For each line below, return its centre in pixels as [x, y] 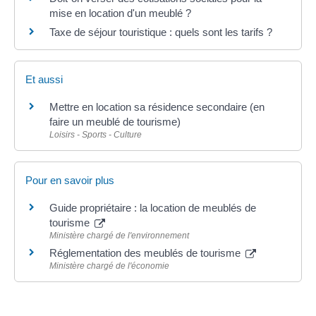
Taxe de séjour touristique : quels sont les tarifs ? [161, 32]
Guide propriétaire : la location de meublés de [153, 208]
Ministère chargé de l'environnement [119, 236]
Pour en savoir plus [70, 181]
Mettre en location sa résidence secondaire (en [157, 107]
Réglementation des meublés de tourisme [146, 253]
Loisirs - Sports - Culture [96, 134]
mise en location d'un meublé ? [120, 13]
